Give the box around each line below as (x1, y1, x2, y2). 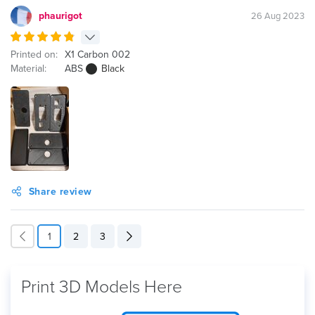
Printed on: (11, 49, 58, 60)
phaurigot (39, 10, 82, 22)
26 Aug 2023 (250, 11, 304, 22)
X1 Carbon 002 (65, 49, 130, 60)
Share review (28, 186, 92, 198)
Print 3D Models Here (21, 276, 182, 297)
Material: (11, 63, 46, 75)
